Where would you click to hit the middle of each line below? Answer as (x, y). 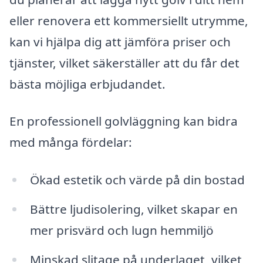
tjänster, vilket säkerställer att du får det (124, 63)
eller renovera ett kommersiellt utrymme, (129, 20)
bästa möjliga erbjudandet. (87, 84)
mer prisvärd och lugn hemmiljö (122, 230)
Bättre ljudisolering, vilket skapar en (134, 209)
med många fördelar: (71, 142)
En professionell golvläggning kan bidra (124, 121)
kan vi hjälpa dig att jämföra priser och (120, 41)
